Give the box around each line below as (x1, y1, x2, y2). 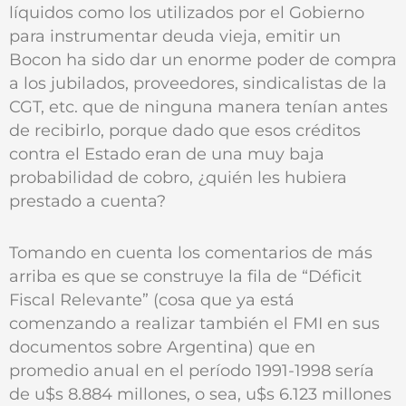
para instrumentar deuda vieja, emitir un (9, 25, 341, 45)
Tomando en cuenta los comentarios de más (9, 242, 372, 262)
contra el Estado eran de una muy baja (9, 143, 324, 163)
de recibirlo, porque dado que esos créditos (9, 120, 361, 140)
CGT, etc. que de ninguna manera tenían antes (9, 96, 388, 116)
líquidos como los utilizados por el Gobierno (9, 2, 364, 22)
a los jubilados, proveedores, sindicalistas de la (9, 72, 387, 92)
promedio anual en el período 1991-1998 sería (9, 360, 374, 380)
